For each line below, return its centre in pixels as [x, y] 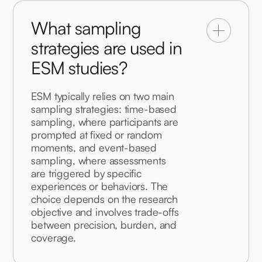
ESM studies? [79, 68]
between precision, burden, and [105, 225]
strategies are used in [106, 48]
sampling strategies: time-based [105, 109]
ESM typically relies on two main [104, 96]
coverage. [54, 238]
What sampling [86, 28]
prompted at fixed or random [98, 135]
